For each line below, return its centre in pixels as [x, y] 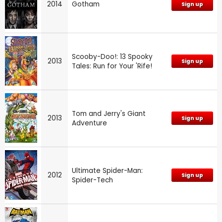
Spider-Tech [92, 180]
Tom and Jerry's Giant [109, 114]
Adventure [89, 123]
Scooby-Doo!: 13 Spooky [112, 57]
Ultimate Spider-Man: [107, 171]
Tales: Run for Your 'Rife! [112, 66]
